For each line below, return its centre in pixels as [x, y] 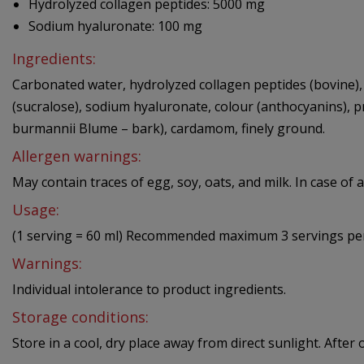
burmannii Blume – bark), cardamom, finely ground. [169, 128]
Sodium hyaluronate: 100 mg [115, 26]
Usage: [36, 209]
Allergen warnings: [77, 156]
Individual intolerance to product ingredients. [149, 289]
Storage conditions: [80, 316]
